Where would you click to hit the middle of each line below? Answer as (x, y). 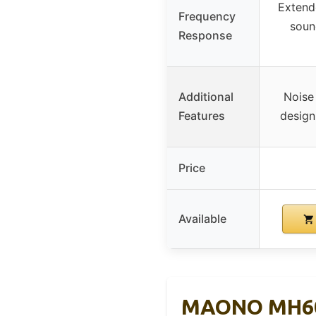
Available (202, 219)
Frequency (207, 17)
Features (202, 116)
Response (205, 36)
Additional (206, 97)
